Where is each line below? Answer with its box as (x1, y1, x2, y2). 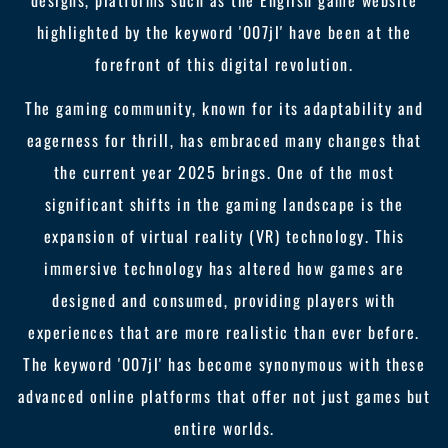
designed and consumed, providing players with (52, 288, 396, 312)
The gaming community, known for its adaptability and (25, 96, 423, 120)
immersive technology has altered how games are (44, 256, 404, 280)
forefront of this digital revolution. (94, 52, 354, 76)
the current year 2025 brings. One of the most (53, 160, 395, 184)
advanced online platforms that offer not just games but (17, 384, 431, 408)
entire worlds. (173, 416, 275, 440)
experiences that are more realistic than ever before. (28, 320, 420, 344)
